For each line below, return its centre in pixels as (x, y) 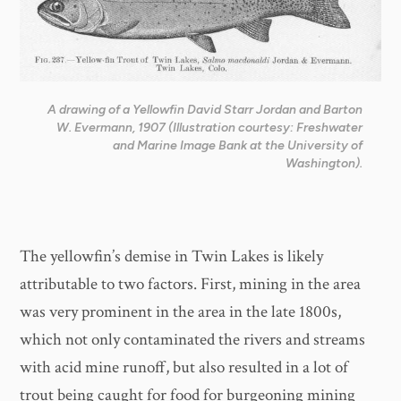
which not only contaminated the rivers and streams (193, 339)
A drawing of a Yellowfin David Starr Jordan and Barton (205, 109)
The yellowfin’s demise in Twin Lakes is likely (172, 256)
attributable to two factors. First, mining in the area (191, 284)
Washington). (324, 163)
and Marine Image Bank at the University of (238, 145)
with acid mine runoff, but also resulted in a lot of (184, 367)
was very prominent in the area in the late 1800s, (181, 311)
